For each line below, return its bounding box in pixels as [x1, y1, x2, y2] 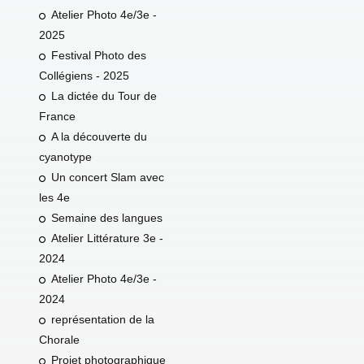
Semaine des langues [50, 211, 162, 224]
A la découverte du [50, 130, 147, 143]
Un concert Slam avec [50, 171, 164, 184]
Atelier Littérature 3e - [50, 232, 163, 245]
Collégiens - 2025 [38, 69, 129, 82]
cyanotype [38, 150, 92, 163]
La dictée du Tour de [50, 89, 157, 102]
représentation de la [50, 313, 154, 326]
